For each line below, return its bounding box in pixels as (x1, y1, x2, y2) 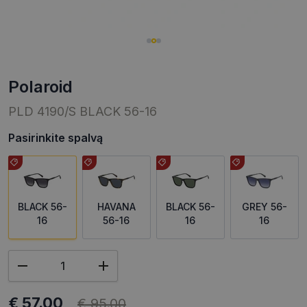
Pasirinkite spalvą (8, 131, 103, 145)
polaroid (19, 77, 73, 97)
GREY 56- (242, 201, 287, 213)
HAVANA (97, 201, 136, 213)
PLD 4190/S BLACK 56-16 (8, 104, 157, 119)
